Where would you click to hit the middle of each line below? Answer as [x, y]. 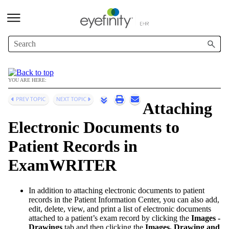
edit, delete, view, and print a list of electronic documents [120, 209]
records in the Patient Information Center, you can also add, [124, 199]
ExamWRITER [62, 165]
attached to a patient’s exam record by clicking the [110, 218]
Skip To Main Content [114, 14]
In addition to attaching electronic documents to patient [117, 190]
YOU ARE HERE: [27, 80]
